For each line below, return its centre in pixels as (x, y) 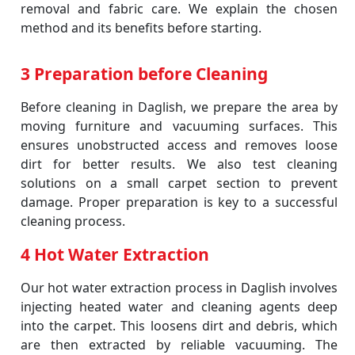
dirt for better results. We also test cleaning (179, 164)
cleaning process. (73, 221)
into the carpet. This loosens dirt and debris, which (179, 326)
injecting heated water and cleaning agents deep (179, 307)
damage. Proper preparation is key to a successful (179, 202)
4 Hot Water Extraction (115, 254)
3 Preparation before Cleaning (144, 74)
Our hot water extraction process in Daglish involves (179, 288)
